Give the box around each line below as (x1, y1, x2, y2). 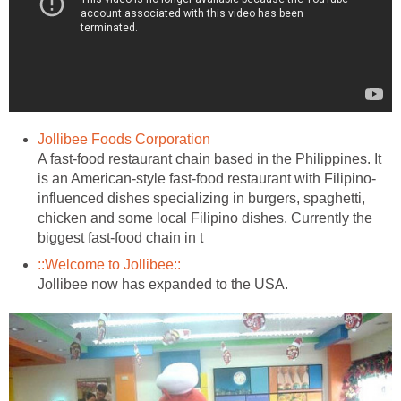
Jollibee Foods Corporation (38, 132, 210, 148)
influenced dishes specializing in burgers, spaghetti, (38, 191, 365, 207)
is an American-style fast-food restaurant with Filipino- (38, 171, 376, 187)
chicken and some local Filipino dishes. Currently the (38, 210, 372, 226)
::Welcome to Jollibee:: (38, 257, 181, 273)
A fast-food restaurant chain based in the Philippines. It (38, 151, 381, 167)
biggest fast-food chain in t (38, 230, 203, 246)
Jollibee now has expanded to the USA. (38, 277, 288, 293)
